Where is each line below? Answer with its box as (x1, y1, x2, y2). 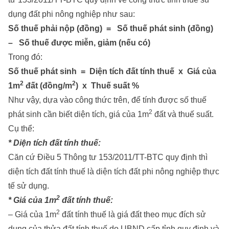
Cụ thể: (8, 124, 34, 133)
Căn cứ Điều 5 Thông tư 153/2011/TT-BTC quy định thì (8, 153, 208, 162)
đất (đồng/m (24, 81, 72, 90)
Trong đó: (8, 53, 42, 62)
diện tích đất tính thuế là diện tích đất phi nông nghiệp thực (8, 167, 219, 176)
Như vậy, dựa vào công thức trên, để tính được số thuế (8, 96, 207, 105)
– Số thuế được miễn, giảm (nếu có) (8, 38, 150, 48)
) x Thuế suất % (76, 81, 139, 90)
